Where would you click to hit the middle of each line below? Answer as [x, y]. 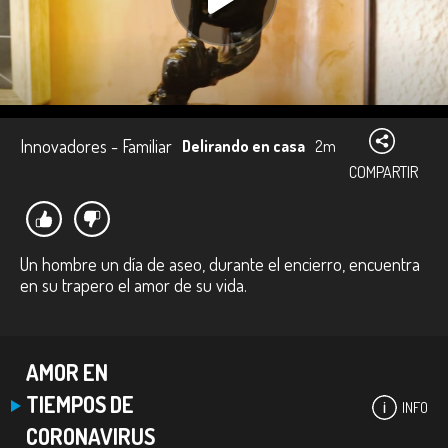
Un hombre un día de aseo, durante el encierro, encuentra [220, 264]
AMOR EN [67, 372]
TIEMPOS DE [80, 404]
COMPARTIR [383, 172]
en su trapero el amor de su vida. [133, 285]
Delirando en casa [243, 146]
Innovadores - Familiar [96, 146]
